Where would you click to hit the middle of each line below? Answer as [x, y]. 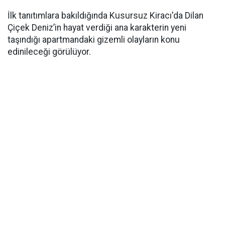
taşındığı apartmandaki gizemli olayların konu [94, 40]
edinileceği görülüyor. [49, 52]
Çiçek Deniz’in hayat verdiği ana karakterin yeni [97, 28]
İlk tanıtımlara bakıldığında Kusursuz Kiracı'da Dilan [105, 16]
